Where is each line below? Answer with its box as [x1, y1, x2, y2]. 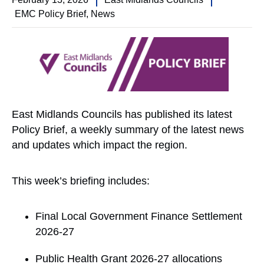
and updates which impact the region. [12, 139, 187, 151]
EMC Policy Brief [15, 9, 86, 19]
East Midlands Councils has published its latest [12, 108, 232, 121]
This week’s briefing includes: [12, 174, 150, 187]
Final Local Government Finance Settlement [35, 210, 242, 223]
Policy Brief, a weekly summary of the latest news [12, 124, 244, 136]
